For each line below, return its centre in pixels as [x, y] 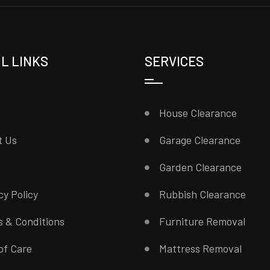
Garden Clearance [201, 167]
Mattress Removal [201, 248]
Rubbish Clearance [203, 194]
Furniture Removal [202, 221]
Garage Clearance [200, 140]
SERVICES [174, 61]
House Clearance [198, 113]
